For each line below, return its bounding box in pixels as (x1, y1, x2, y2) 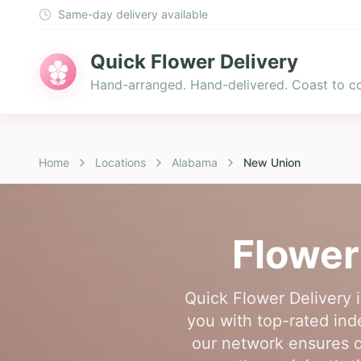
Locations (95, 156, 146, 169)
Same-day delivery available (58, 7, 208, 21)
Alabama (172, 156, 218, 169)
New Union (243, 156, 301, 169)
